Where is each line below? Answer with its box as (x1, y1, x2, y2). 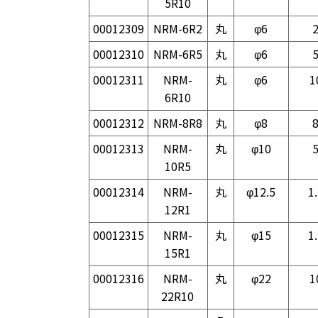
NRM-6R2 (153, 20, 202, 37)
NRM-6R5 (153, 45, 202, 62)
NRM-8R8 (153, 114, 202, 131)
